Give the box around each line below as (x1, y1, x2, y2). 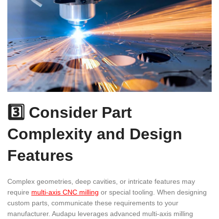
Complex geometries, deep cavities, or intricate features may (7, 177, 195, 185)
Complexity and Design (7, 125, 182, 143)
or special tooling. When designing (99, 188, 207, 196)
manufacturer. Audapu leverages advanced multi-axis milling (7, 209, 193, 218)
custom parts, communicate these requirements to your (7, 198, 178, 207)
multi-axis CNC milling (31, 188, 99, 196)
